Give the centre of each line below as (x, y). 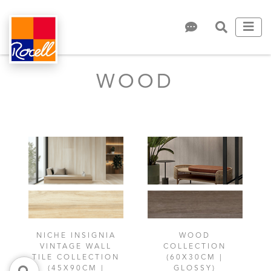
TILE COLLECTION (76, 257)
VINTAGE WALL (76, 247)
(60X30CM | (195, 257)
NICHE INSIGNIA (76, 236)
